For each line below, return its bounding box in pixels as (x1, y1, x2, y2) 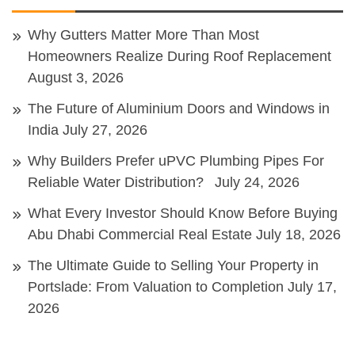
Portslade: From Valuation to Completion (28, 278, 284, 295)
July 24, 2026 (215, 174, 300, 190)
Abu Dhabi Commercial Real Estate (28, 226, 252, 242)
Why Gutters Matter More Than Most (28, 26, 259, 43)
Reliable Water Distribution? (28, 174, 211, 190)
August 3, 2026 (28, 69, 124, 86)
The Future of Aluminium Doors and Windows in (28, 100, 330, 116)
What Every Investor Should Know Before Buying (28, 204, 338, 221)
